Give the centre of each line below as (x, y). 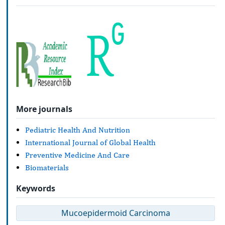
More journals (44, 109)
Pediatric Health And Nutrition (78, 130)
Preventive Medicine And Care (77, 155)
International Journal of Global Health (90, 143)
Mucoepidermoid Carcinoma (116, 213)
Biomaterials (47, 168)
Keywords (36, 188)
